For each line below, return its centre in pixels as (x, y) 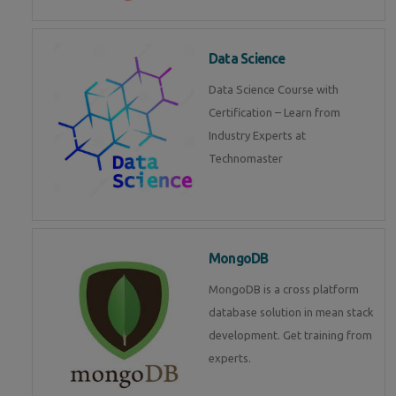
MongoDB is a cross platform (284, 289)
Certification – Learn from (274, 112)
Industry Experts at (257, 135)
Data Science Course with (274, 89)
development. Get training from (290, 335)
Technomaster (246, 158)
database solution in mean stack (291, 312)
